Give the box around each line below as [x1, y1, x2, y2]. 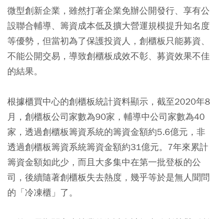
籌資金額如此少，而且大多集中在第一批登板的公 [7, 156, 201, 168]
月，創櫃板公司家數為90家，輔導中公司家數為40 [7, 110, 205, 122]
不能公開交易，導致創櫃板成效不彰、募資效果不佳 [7, 50, 210, 62]
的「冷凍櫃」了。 [7, 186, 78, 198]
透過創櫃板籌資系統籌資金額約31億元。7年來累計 [7, 141, 208, 153]
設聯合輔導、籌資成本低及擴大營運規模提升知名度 [7, 20, 210, 31]
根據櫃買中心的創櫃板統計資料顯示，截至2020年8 [7, 95, 210, 107]
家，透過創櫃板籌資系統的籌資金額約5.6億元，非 [7, 126, 205, 137]
